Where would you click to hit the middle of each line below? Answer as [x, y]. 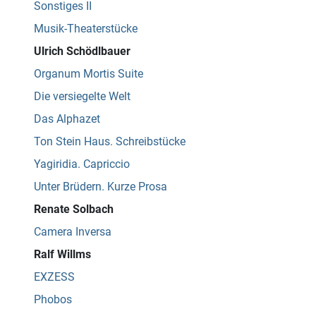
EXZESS [54, 277]
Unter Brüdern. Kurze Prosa [101, 187]
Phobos [53, 300]
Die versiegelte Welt [82, 97]
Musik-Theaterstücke [86, 29]
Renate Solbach [74, 209]
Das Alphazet [67, 119]
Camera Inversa [73, 232]
